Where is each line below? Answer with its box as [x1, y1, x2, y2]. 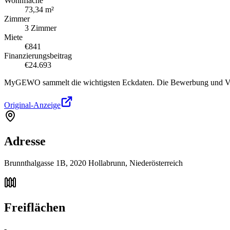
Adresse [4, 134, 46, 148]
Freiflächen [4, 200, 65, 214]
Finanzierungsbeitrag [4, 51, 72, 60]
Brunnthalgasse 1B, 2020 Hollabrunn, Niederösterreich [4, 158, 183, 167]
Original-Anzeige [4, 100, 61, 109]
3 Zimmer [25, 23, 56, 32]
